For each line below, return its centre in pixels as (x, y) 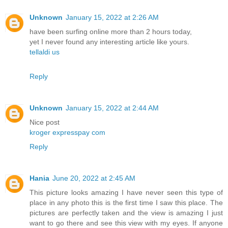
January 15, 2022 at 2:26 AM (112, 18)
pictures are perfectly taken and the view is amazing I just (126, 213)
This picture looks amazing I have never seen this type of (126, 193)
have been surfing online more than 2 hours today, (111, 32)
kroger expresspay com (67, 133)
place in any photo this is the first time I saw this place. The (126, 203)
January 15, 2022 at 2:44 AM (112, 108)
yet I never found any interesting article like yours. (109, 42)
